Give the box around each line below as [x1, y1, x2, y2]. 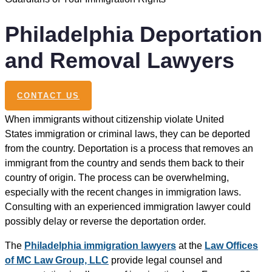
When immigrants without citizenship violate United [5, 114, 224, 125]
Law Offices [205, 240, 258, 251]
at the [176, 240, 205, 251]
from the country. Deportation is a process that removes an [5, 143, 253, 154]
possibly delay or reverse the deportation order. [5, 216, 206, 227]
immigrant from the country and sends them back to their [5, 158, 244, 169]
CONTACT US [17, 91, 80, 101]
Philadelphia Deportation [5, 22, 262, 47]
